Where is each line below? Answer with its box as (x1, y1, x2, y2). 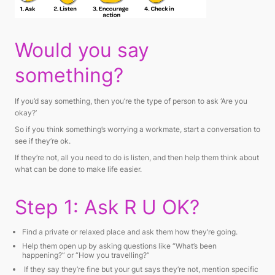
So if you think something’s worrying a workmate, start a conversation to (15, 124, 260, 134)
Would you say (15, 37, 149, 62)
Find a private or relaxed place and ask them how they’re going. (22, 227, 238, 236)
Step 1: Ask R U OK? (15, 195, 199, 219)
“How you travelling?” (76, 250, 150, 260)
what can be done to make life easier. (15, 164, 142, 174)
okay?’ (15, 107, 37, 117)
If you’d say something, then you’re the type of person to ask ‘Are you (15, 96, 247, 106)
